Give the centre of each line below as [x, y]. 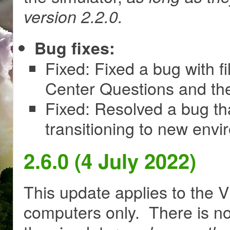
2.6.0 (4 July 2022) [110, 160]
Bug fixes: [75, 48]
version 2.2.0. [73, 16]
